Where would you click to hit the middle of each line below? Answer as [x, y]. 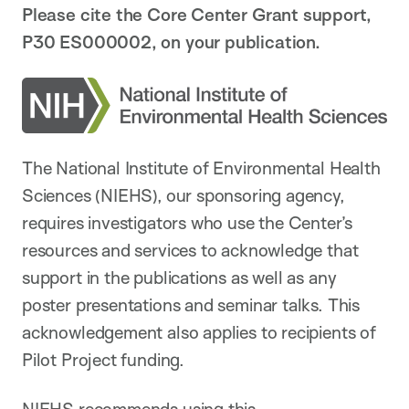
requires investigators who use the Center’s [188, 223]
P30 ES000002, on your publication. [171, 42]
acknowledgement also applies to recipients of [199, 333]
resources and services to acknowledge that [190, 251]
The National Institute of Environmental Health [201, 168]
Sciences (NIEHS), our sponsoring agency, [183, 196]
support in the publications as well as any [179, 278]
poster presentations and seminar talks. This [191, 305]
